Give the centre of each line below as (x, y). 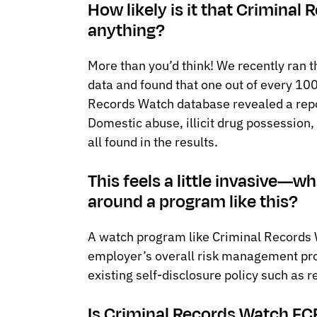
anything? (126, 31)
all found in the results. (153, 142)
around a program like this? (193, 202)
